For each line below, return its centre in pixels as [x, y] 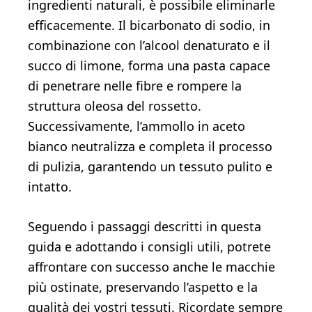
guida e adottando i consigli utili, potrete [149, 247]
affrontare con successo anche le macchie [151, 267]
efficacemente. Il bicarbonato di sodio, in [149, 25]
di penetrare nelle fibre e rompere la [135, 86]
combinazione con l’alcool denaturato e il [149, 46]
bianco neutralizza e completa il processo [150, 147]
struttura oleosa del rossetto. [115, 106]
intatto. [50, 187]
